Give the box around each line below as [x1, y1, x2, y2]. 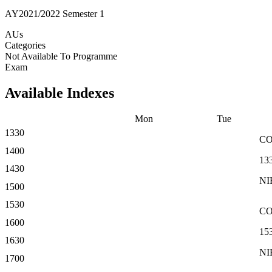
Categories [5, 39, 46, 50]
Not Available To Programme [5, 50, 117, 61]
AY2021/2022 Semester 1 [5, 8, 104, 19]
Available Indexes [5, 84, 114, 101]
